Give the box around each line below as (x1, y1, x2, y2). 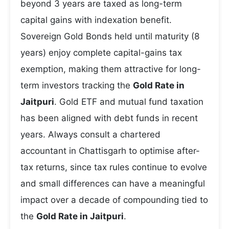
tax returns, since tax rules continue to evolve (20, 162, 207, 172)
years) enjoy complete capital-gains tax (20, 48, 182, 58)
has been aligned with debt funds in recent (20, 113, 198, 123)
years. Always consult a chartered (20, 129, 161, 140)
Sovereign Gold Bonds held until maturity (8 (20, 31, 199, 41)
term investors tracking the (20, 80, 133, 90)
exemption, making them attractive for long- (20, 64, 201, 74)
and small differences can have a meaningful (20, 178, 205, 189)
